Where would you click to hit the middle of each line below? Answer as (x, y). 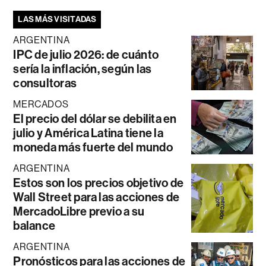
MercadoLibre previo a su (79, 211)
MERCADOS (41, 104)
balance (34, 225)
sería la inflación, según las (83, 69)
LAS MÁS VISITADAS (57, 19)
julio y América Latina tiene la (88, 133)
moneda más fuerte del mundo (93, 147)
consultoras (45, 83)
